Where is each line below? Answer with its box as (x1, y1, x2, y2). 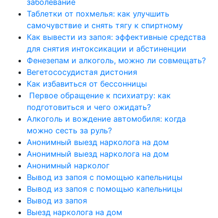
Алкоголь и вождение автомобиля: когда (27, 114, 186, 124)
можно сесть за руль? (27, 126, 112, 135)
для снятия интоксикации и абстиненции (27, 44, 186, 54)
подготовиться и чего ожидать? (27, 102, 151, 112)
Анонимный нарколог (27, 161, 109, 170)
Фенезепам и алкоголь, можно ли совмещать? (27, 55, 206, 65)
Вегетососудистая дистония (27, 67, 137, 77)
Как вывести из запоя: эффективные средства (27, 32, 206, 42)
